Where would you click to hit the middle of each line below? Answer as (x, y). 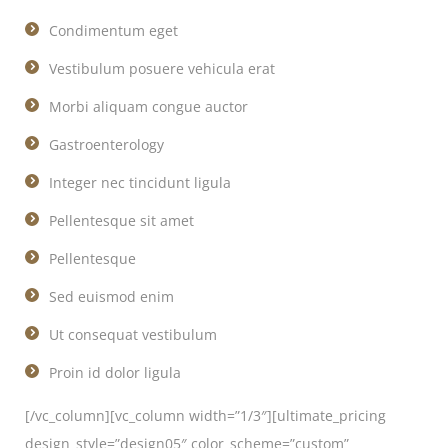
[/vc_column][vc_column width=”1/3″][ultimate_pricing (205, 415)
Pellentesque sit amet (121, 220)
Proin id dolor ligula (115, 372)
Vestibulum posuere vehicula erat (162, 68)
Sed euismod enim (111, 296)
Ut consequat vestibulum (133, 334)
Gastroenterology (106, 144)
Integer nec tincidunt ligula (140, 182)
